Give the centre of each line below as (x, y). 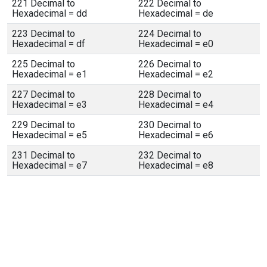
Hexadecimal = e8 (176, 165)
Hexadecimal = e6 (176, 135)
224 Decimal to (170, 34)
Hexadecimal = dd (49, 13)
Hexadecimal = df (49, 44)
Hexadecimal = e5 (49, 135)
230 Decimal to (170, 125)
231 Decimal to (44, 155)
